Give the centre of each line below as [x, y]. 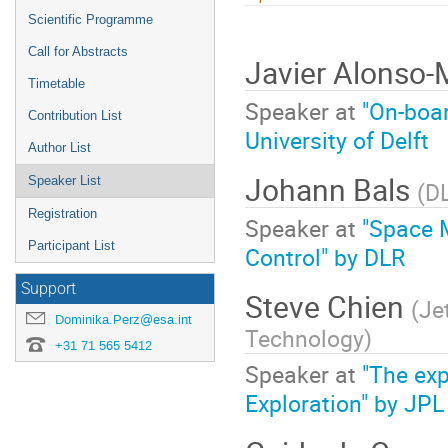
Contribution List [75, 115]
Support [48, 289]
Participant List [71, 245]
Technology [304, 337]
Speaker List [64, 180]
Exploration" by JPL [344, 403]
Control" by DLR [325, 257]
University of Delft [337, 140]
